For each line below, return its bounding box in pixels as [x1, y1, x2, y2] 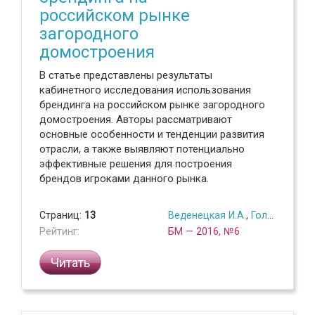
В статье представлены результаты [39, 69, 212, 82]
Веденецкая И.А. [168, 210, 246, 221]
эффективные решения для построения [39, 157, 232, 170]
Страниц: [39, 210, 84, 221]
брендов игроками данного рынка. [39, 172, 209, 185]
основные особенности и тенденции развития [39, 128, 264, 141]
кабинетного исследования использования [39, 84, 251, 96]
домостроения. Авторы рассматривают [39, 113, 232, 126]
